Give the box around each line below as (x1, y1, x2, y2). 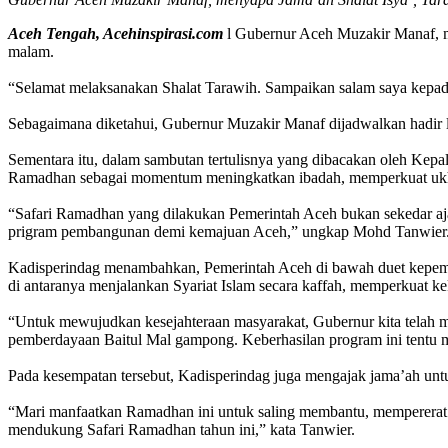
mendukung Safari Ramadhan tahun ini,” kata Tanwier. (8, 421, 355, 439)
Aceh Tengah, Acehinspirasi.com (8, 25, 223, 43)
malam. (8, 43, 54, 61)
